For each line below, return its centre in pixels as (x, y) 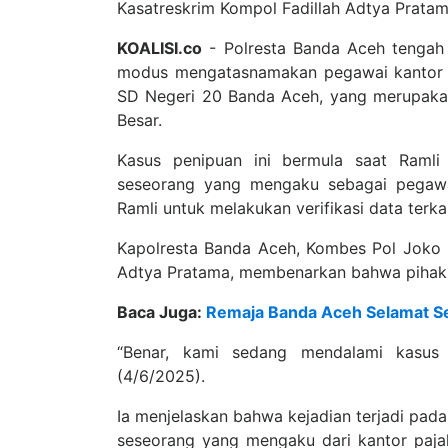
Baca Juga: (161, 312)
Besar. (139, 120)
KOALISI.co (159, 48)
